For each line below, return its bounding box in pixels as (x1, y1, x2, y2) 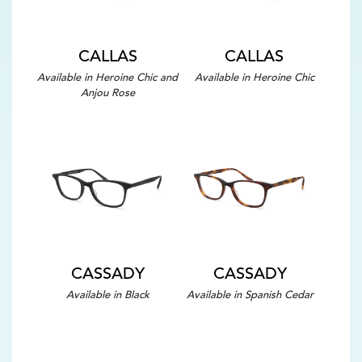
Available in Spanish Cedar (186, 288, 314, 302)
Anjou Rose (80, 85, 135, 99)
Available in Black (65, 288, 149, 302)
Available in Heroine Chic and (37, 69, 179, 84)
